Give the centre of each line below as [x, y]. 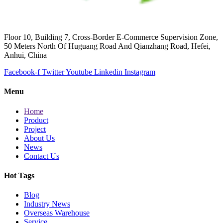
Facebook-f [22, 72]
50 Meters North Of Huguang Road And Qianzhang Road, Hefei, [107, 46]
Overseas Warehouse [57, 213]
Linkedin [108, 72]
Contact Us [42, 156]
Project [35, 129]
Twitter [53, 72]
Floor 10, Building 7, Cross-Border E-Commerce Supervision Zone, [111, 37]
